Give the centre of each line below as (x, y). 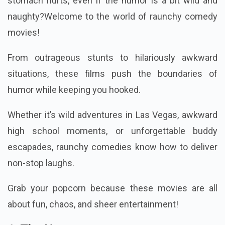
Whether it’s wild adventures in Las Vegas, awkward (113, 115)
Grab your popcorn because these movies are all (113, 188)
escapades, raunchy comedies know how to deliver (113, 147)
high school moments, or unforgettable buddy (113, 131)
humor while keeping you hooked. (74, 90)
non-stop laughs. (41, 163)
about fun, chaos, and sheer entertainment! (93, 204)
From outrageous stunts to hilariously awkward (113, 58)
